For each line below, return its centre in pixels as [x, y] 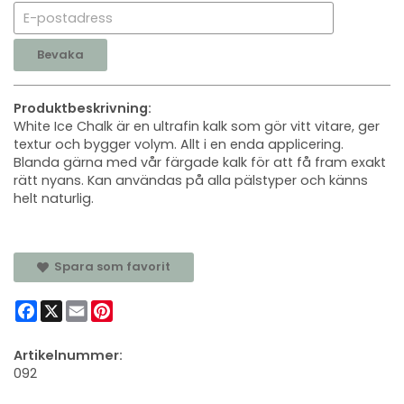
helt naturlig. [54, 199]
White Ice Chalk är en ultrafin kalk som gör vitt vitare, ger [197, 127]
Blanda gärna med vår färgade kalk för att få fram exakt [200, 163]
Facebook [69, 308]
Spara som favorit [109, 267]
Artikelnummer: [68, 355]
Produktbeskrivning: [83, 109]
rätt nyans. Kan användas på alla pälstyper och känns [191, 181]
